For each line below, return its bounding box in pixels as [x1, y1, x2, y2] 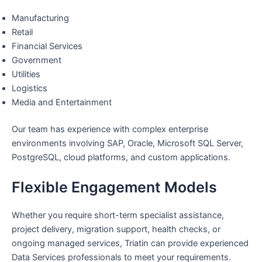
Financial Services [12, 40, 82, 51]
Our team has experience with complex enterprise [12, 123, 208, 135]
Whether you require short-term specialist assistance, [12, 209, 224, 220]
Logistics [12, 82, 47, 94]
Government [12, 54, 61, 65]
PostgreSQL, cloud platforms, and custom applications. [12, 151, 230, 163]
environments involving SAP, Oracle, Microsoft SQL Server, [12, 137, 243, 149]
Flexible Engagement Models [12, 178, 217, 196]
